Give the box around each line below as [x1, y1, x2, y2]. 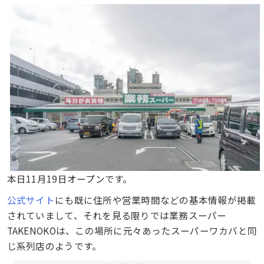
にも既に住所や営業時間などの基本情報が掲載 [55, 193, 256, 207]
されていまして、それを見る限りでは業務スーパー [6, 209, 227, 222]
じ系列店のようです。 [6, 239, 102, 253]
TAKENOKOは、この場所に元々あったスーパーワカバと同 [6, 224, 258, 237]
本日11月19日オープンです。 [6, 171, 133, 185]
